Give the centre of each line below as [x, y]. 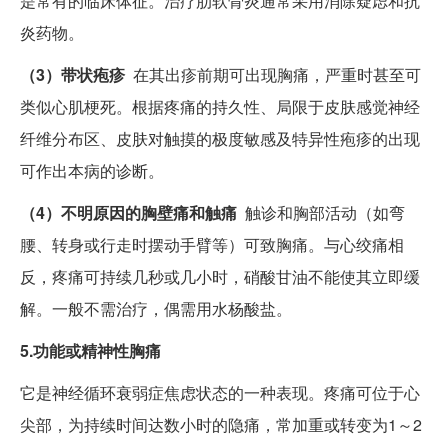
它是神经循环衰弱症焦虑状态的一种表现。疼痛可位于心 [220, 393]
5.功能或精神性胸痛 [90, 351]
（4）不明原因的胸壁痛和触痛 [128, 213]
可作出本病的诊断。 [92, 171]
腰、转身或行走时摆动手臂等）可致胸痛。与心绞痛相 [212, 245]
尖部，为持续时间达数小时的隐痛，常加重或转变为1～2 [221, 425]
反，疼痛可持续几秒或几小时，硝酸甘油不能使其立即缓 [220, 277]
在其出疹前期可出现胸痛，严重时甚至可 [273, 75]
